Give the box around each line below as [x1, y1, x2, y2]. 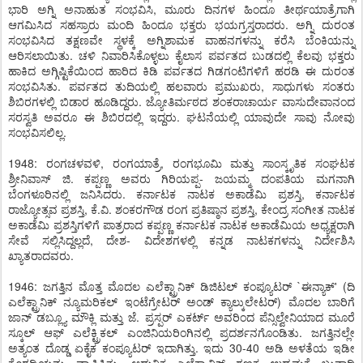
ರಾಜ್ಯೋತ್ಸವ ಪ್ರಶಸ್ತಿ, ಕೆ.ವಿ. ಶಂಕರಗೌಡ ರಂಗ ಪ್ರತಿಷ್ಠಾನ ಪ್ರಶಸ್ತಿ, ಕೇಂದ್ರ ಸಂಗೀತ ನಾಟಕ [8, 201, 355, 217]
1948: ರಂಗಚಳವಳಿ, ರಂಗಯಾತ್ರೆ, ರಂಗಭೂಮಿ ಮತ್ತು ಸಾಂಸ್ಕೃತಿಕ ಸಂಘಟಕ [8, 155, 355, 171]
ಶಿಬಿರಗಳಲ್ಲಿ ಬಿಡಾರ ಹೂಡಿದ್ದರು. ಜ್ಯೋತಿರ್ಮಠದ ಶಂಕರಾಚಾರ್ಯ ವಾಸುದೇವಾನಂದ [8, 93, 355, 109]
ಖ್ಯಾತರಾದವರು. [8, 247, 74, 263]
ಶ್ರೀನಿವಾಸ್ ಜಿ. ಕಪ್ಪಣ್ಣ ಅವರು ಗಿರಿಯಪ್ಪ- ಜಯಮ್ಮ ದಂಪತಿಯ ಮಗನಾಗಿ [8, 170, 355, 186]
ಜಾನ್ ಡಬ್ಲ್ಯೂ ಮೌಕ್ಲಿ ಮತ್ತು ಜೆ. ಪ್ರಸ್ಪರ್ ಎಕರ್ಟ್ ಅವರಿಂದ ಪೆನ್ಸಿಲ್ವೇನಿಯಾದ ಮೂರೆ [8, 309, 355, 325]
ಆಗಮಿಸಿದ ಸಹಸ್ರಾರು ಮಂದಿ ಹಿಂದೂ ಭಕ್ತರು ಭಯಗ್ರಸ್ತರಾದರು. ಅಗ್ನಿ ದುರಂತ [8, 16, 355, 32]
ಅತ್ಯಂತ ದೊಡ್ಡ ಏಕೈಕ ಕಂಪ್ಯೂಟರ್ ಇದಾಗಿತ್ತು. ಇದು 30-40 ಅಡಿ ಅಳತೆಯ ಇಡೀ [8, 340, 355, 356]
